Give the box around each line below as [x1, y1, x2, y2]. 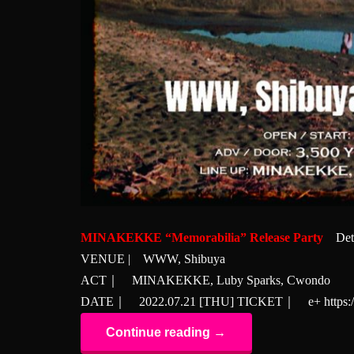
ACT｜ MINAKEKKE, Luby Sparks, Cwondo [81, 273, 330, 287]
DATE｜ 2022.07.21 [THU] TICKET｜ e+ [81, 294, 324, 308]
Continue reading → [106, 325, 227, 340]
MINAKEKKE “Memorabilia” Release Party [81, 230, 323, 244]
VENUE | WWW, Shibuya [81, 251, 225, 265]
